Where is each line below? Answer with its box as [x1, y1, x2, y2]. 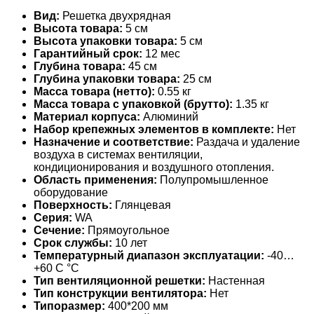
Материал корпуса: [34, 111, 140, 123]
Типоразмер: [34, 300, 105, 313]
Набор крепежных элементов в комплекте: [34, 123, 274, 136]
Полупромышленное [157, 174, 268, 186]
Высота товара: [34, 22, 123, 35]
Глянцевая [112, 199, 171, 212]
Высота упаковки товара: [34, 35, 177, 48]
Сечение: [34, 224, 85, 237]
